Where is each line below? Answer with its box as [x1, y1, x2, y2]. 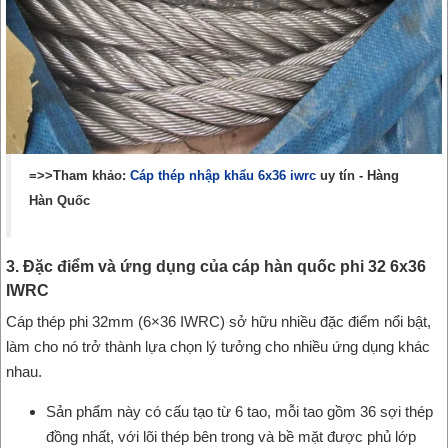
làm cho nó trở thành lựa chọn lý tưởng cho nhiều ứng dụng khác [6, 337, 430, 355]
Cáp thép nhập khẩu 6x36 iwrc [130, 167, 316, 183]
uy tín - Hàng [316, 167, 399, 183]
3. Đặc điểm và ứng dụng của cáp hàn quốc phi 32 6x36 [6, 257, 426, 275]
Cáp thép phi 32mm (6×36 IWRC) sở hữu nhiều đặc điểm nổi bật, [6, 312, 431, 330]
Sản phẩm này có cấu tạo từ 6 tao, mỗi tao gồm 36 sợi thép [46, 402, 433, 420]
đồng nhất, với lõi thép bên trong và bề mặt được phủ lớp [46, 427, 416, 445]
